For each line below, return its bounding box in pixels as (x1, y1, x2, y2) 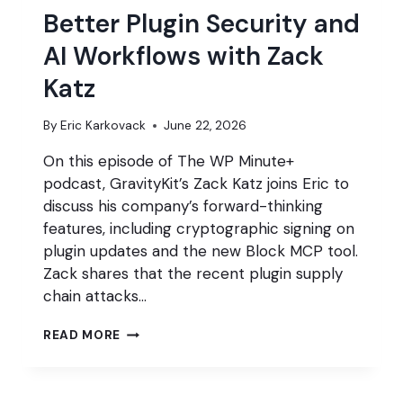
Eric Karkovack (60, 118, 147, 134)
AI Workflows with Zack (43, 39, 324, 73)
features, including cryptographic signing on (43, 219, 354, 239)
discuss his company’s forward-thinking (43, 196, 323, 217)
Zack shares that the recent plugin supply (43, 264, 343, 284)
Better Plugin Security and (43, 6, 360, 40)
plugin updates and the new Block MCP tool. (43, 241, 358, 262)
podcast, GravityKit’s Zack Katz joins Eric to (43, 174, 349, 194)
